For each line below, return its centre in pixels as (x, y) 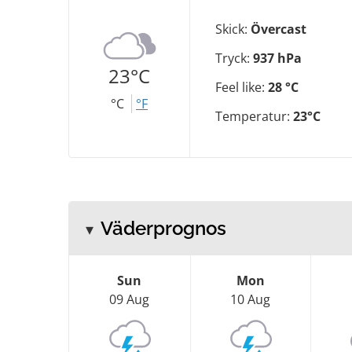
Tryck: (234, 58)
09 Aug (130, 299)
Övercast (279, 29)
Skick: (233, 29)
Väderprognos (163, 228)
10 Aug (251, 299)
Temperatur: (254, 116)
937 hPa (277, 58)
